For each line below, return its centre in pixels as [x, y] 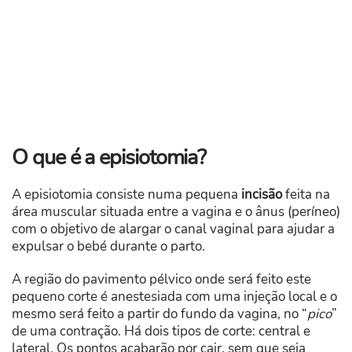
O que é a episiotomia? [109, 158]
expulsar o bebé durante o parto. [108, 247]
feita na [306, 195]
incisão [262, 195]
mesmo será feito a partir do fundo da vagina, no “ [159, 314]
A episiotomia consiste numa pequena [126, 195]
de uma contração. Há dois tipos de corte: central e [161, 332]
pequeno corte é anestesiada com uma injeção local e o [174, 297]
